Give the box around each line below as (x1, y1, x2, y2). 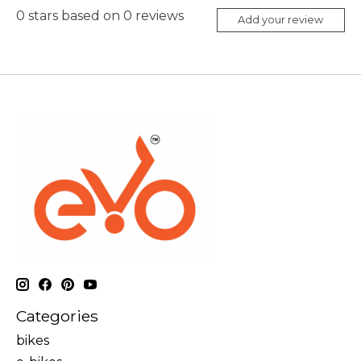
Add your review (238, 14, 324, 27)
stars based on (25, 8, 123, 24)
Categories (16, 305, 98, 326)
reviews (132, 8, 184, 24)
